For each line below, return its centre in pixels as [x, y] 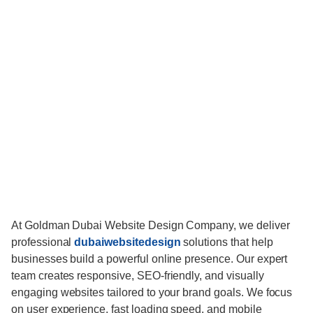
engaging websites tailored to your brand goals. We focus [152, 293]
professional [43, 242]
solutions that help [227, 242]
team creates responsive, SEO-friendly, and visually [138, 276]
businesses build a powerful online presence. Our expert [150, 259]
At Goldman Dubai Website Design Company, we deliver [151, 226]
